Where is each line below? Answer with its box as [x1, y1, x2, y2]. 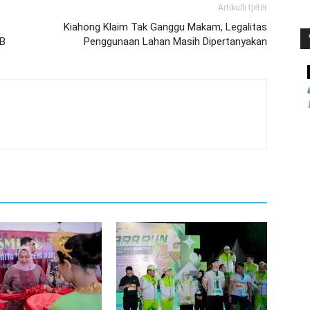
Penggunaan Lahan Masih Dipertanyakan [84, 35, 267, 48]
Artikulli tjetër [218, 3, 267, 13]
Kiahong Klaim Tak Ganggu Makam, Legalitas [64, 21, 267, 34]
